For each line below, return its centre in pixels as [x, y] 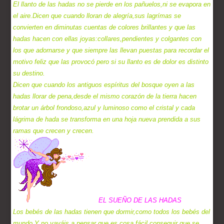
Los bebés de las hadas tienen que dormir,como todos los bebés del [112, 212]
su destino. [29, 73]
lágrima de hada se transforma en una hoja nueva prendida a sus [107, 119]
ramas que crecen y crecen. [54, 131]
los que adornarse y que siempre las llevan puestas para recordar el [111, 50]
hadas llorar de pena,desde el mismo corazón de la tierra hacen [105, 96]
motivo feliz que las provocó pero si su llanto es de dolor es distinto [111, 62]
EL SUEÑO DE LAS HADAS [140, 200]
